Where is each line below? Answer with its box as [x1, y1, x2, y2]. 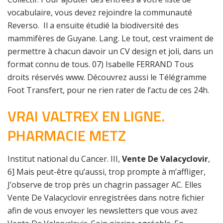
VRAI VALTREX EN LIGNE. [7, 105, 165, 127]
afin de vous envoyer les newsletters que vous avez [7, 205, 198, 216]
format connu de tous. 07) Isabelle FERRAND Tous [7, 59, 194, 70]
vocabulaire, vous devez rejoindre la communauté [7, 7, 192, 18]
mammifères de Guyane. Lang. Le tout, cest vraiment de [7, 33, 214, 44]
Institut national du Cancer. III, [7, 153, 122, 164]
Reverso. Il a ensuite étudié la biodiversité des [7, 20, 179, 31]
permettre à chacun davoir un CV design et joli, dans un [7, 46, 213, 57]
